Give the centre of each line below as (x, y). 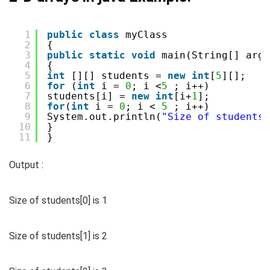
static (107, 55)
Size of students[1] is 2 (58, 236)
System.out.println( (104, 117)
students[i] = (89, 96)
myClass (146, 35)
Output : (26, 165)
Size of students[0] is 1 (58, 201)
